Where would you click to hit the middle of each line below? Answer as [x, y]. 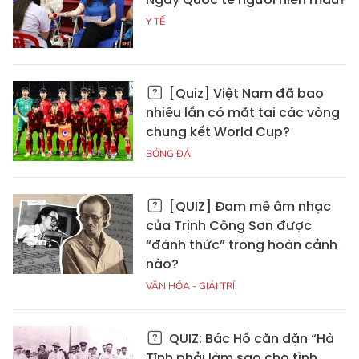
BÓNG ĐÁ [168, 153]
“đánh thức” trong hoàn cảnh [242, 245]
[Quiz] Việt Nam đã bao [245, 93]
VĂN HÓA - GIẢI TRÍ [190, 286]
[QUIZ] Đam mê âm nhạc [248, 206]
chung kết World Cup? [218, 132]
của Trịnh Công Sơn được [229, 226]
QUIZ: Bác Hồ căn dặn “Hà [250, 339]
